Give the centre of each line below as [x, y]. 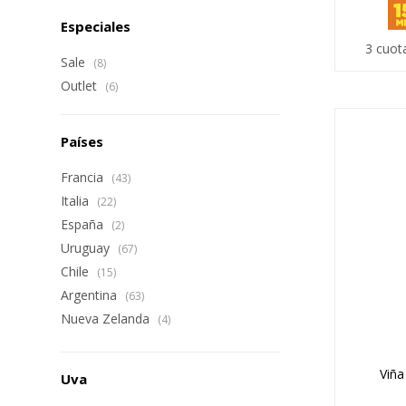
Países [82, 141]
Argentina [91, 295]
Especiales [96, 26]
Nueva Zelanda [107, 319]
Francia [84, 177]
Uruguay [87, 248]
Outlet [81, 86]
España [84, 224]
